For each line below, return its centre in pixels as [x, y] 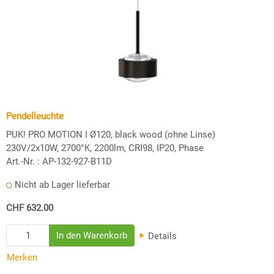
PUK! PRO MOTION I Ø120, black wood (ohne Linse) [111, 134]
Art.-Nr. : [23, 161]
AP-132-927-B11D [77, 161]
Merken [22, 258]
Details [161, 236]
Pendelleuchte [35, 116]
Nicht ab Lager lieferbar [62, 184]
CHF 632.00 [30, 208]
